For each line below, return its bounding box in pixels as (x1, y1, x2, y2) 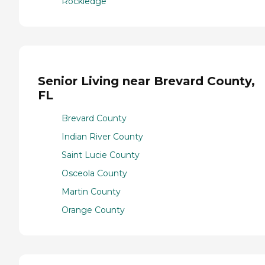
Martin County (62, 186, 121, 197)
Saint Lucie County (62, 149, 140, 160)
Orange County (62, 204, 125, 215)
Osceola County (62, 167, 127, 179)
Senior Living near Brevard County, (38, 74, 255, 89)
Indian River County (62, 131, 143, 142)
